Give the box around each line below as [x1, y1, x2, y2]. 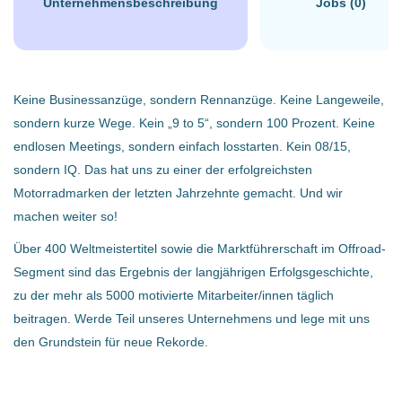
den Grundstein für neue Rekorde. [13, 335, 208, 349]
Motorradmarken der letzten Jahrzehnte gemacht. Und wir [13, 186, 343, 200]
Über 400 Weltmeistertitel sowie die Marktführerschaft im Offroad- [13, 241, 386, 256]
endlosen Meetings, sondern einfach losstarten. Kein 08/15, [13, 139, 351, 153]
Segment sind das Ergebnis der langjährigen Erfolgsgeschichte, [13, 265, 373, 279]
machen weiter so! [13, 209, 118, 223]
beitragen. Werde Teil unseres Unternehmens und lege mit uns [13, 311, 370, 326]
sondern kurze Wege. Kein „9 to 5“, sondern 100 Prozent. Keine [13, 116, 375, 130]
